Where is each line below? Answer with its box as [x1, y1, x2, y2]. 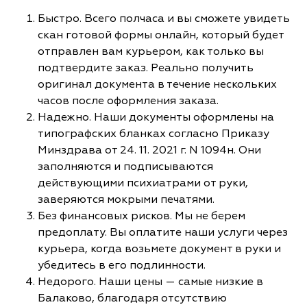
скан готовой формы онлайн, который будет [38, 27, 284, 42]
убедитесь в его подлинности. [38, 258, 206, 272]
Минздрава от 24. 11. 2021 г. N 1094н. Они [38, 143, 261, 157]
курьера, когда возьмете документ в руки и [38, 241, 281, 256]
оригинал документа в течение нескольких [38, 77, 277, 91]
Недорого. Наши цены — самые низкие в [38, 274, 263, 288]
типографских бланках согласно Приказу [38, 126, 269, 140]
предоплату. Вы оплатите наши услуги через [38, 225, 288, 239]
